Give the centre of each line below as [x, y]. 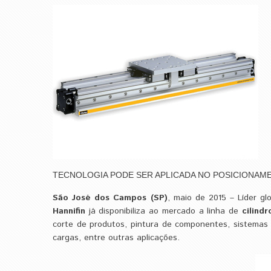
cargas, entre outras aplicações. [116, 238]
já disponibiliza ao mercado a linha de [164, 211]
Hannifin [69, 211]
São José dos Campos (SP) [110, 198]
